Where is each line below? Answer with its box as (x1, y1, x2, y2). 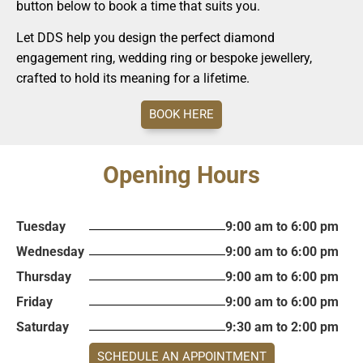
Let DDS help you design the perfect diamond (16, 30, 275, 46)
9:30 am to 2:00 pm (225, 318, 339, 335)
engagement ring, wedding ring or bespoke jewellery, (16, 50, 312, 66)
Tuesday (16, 218, 66, 234)
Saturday (16, 318, 69, 335)
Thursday (16, 268, 71, 284)
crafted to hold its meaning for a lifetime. (16, 70, 250, 87)
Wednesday (16, 243, 84, 259)
